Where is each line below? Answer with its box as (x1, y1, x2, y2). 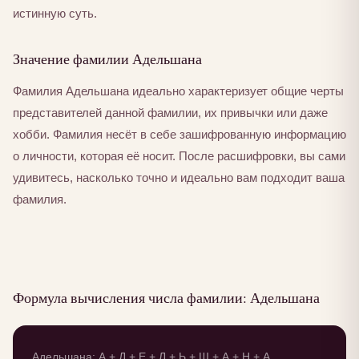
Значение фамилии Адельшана (13, 49, 202, 69)
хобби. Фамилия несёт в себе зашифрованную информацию (13, 127, 346, 142)
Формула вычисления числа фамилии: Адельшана (13, 288, 320, 308)
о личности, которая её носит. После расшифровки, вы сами (13, 149, 345, 163)
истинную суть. (13, 6, 97, 21)
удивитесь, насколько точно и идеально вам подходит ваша (13, 171, 345, 185)
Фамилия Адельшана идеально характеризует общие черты (13, 84, 344, 99)
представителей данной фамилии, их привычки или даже (13, 106, 328, 120)
